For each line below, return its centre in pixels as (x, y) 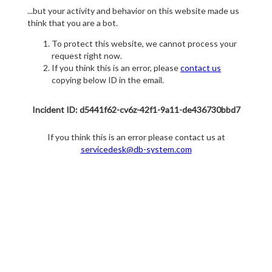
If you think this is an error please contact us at (136, 137)
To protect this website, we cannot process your (144, 44)
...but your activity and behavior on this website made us (133, 11)
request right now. (87, 56)
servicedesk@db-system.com (136, 149)
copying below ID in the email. (108, 80)
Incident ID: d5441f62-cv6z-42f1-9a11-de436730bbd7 (136, 110)
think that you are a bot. (73, 23)
